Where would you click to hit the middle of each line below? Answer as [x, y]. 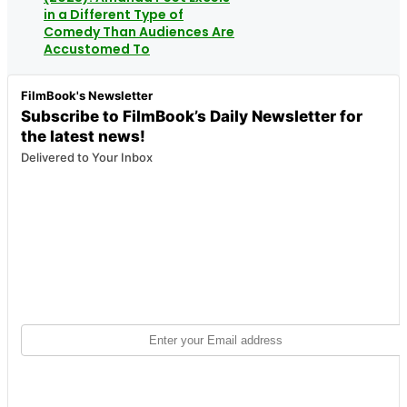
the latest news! [83, 136]
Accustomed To [97, 49]
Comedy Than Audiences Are [139, 31]
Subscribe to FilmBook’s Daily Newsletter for [192, 116]
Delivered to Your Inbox [87, 157]
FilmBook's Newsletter [87, 95]
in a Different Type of [114, 14]
